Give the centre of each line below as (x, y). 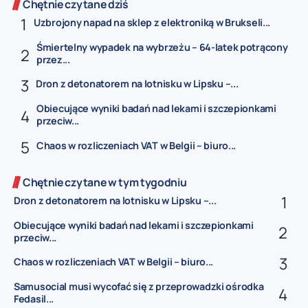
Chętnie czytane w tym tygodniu (105, 182)
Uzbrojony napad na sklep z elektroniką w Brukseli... (152, 23)
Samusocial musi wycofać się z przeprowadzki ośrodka (139, 286)
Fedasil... (34, 298)
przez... (53, 59)
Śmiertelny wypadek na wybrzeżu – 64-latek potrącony (162, 47)
